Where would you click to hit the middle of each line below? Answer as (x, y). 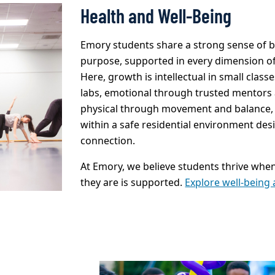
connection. (108, 141)
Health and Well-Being (156, 15)
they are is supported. (133, 183)
